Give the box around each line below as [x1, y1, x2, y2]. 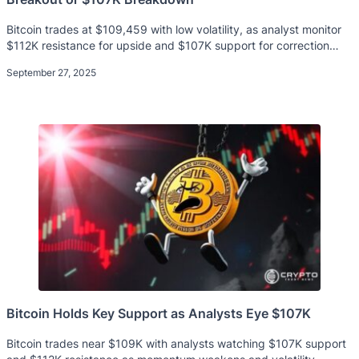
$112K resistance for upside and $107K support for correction [6, 38, 329, 52]
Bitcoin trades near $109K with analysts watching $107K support [6, 336, 346, 350]
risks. [6, 54, 34, 68]
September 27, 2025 [6, 66, 96, 79]
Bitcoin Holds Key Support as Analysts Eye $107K [6, 305, 311, 321]
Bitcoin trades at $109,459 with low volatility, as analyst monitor [6, 22, 341, 36]
